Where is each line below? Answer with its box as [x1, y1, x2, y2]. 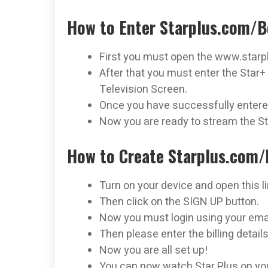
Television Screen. [99, 81, 187, 98]
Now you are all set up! [99, 242, 208, 258]
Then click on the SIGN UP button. [99, 193, 259, 210]
